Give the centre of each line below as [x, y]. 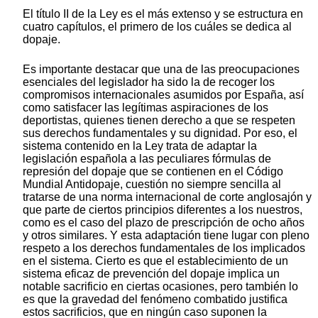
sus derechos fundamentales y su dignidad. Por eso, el [160, 133]
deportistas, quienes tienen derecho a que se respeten [159, 121]
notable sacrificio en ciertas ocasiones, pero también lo [160, 287]
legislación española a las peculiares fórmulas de [147, 159]
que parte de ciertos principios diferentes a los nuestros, [163, 210]
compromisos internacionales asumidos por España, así [163, 95]
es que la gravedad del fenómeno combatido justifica [155, 300]
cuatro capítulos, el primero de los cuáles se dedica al [157, 27]
